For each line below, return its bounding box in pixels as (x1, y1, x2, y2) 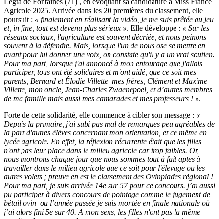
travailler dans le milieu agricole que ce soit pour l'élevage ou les (4, 164, 205, 173)
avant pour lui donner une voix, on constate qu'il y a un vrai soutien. (4, 50, 215, 59)
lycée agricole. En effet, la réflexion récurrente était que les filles (4, 137, 201, 146)
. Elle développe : (127, 24, 182, 33)
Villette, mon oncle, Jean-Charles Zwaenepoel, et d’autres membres (4, 86, 212, 94)
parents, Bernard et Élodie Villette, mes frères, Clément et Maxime (4, 77, 207, 86)
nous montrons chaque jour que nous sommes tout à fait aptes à (4, 155, 200, 164)
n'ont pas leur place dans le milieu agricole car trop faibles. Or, (4, 146, 199, 155)
